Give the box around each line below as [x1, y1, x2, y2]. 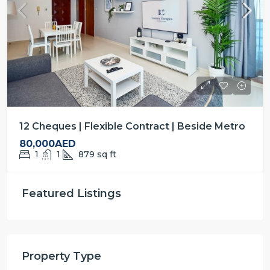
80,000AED [19, 138, 76, 149]
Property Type [22, 250, 101, 263]
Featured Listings [22, 187, 121, 200]
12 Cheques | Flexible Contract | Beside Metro [19, 121, 245, 132]
